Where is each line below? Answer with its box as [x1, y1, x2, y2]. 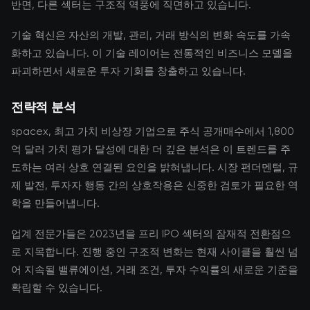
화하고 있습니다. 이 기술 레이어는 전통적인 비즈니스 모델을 [11, 47, 293, 60]
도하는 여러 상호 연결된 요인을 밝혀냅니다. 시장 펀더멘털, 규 [11, 161, 298, 174]
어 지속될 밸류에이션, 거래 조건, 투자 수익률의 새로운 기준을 [11, 264, 298, 276]
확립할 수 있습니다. [11, 282, 102, 294]
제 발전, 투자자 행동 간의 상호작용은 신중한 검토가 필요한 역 [11, 179, 298, 192]
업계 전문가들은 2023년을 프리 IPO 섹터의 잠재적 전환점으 [11, 228, 291, 240]
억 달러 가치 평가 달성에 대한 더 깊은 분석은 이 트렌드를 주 [11, 143, 291, 156]
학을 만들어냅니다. [11, 197, 100, 210]
